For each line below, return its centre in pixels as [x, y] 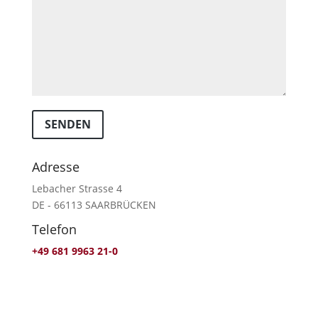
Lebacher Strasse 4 [77, 188]
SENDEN [67, 125]
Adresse [55, 166]
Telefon [54, 229]
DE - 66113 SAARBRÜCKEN [94, 204]
